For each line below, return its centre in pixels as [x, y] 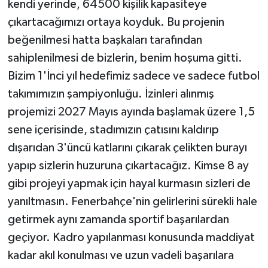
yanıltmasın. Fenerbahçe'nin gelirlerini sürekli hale [132, 202]
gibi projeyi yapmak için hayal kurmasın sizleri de [129, 184]
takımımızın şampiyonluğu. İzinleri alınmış [111, 94]
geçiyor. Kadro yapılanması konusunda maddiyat [131, 238]
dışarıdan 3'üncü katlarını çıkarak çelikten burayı [127, 148]
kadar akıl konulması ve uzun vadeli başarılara [121, 256]
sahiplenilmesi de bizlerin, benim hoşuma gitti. [125, 58]
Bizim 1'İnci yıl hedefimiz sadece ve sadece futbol [133, 76]
